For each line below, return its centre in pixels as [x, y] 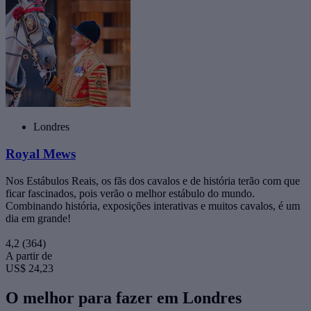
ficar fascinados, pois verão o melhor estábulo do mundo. [130, 193]
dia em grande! [38, 218]
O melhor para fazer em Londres [124, 297]
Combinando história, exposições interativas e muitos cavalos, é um [153, 205]
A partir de [29, 255]
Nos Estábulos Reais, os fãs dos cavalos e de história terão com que [153, 180]
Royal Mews [41, 153]
